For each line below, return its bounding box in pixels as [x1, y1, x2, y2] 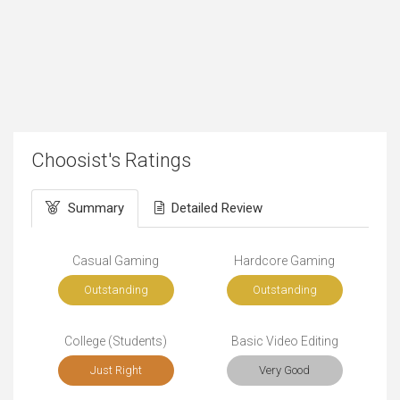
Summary [68, 200, 124, 217]
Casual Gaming [72, 254, 159, 269]
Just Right [89, 363, 142, 378]
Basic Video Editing [230, 334, 338, 349]
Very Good [259, 363, 310, 378]
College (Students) [64, 334, 167, 349]
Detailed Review [171, 200, 262, 217]
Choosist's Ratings [31, 149, 191, 172]
